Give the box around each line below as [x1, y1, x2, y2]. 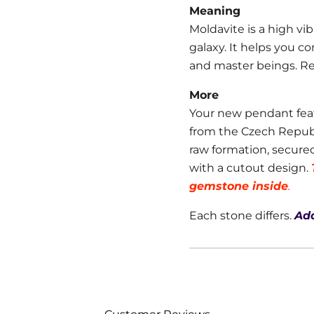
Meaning [189, 4, 244, 18]
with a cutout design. [189, 161, 311, 175]
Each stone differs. [189, 209, 294, 222]
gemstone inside [189, 179, 288, 193]
